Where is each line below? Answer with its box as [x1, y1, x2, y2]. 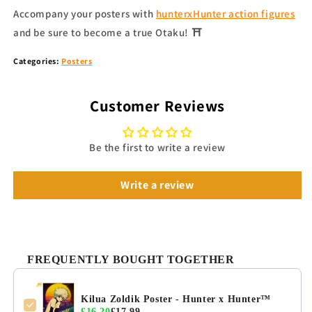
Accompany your [13, 7, 93, 21]
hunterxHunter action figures [155, 7, 295, 21]
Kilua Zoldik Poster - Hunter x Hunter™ [81, 294, 271, 305]
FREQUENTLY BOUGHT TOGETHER [27, 253, 235, 266]
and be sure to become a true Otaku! [13, 26, 192, 40]
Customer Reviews [90, 95, 225, 116]
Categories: [13, 56, 62, 67]
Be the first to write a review [89, 141, 226, 155]
